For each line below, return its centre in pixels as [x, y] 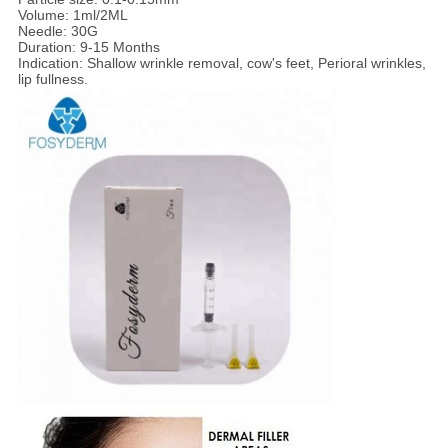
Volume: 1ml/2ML [72, 14]
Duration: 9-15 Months [88, 46]
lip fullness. [52, 78]
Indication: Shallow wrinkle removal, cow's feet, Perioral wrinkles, [221, 62]
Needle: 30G [57, 30]
